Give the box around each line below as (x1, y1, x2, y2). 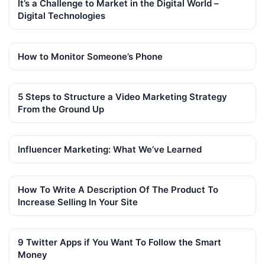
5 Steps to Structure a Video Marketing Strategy (18, 91, 227, 102)
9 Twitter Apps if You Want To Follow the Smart (18, 237, 221, 248)
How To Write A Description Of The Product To (18, 184, 218, 196)
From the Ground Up (18, 103, 104, 115)
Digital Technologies (18, 10, 105, 22)
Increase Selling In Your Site (18, 196, 138, 208)
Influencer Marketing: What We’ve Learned (18, 144, 202, 156)
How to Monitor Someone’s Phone (18, 50, 163, 62)
